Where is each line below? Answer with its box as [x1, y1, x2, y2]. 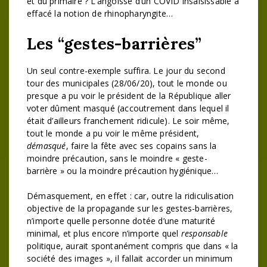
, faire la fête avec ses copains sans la [66, 140, 217, 151]
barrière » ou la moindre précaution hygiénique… [27, 165, 219, 176]
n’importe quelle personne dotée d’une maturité [27, 215, 216, 226]
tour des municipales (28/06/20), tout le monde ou [27, 77, 227, 89]
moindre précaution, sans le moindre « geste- [27, 153, 207, 164]
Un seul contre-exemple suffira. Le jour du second [27, 65, 225, 76]
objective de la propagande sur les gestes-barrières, [27, 203, 233, 214]
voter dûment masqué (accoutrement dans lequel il [27, 103, 229, 114]
